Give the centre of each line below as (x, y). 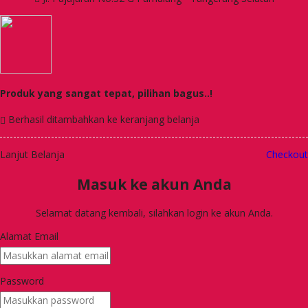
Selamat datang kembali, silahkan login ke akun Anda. (154, 213)
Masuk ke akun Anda (154, 184)
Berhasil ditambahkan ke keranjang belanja (102, 120)
